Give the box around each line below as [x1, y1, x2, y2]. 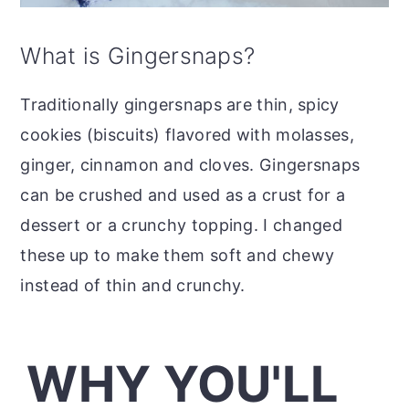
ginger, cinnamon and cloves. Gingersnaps [20, 154, 361, 174]
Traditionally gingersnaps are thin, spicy [20, 94, 340, 114]
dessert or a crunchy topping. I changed [20, 215, 343, 235]
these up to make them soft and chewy [20, 245, 335, 265]
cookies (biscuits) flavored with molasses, [20, 124, 354, 144]
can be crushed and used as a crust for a [20, 184, 346, 204]
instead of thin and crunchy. [20, 275, 246, 295]
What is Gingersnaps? [20, 41, 256, 69]
